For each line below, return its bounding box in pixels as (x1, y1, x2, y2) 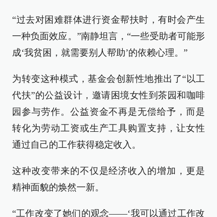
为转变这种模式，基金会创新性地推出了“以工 (12, 74, 205, 84)
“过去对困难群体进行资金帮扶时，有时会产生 (12, 15, 205, 25)
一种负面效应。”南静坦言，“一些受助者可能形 (12, 31, 205, 41)
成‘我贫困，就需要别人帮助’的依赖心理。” (12, 47, 187, 58)
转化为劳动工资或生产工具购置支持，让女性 (12, 123, 205, 133)
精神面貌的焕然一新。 (12, 182, 104, 192)
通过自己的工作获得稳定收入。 (12, 139, 141, 150)
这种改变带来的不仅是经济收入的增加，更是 (12, 166, 205, 176)
